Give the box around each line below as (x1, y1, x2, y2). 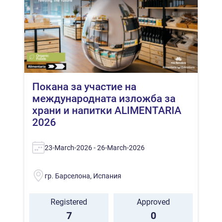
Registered (51, 197, 87, 207)
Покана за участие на (32, 80, 136, 93)
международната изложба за (32, 92, 175, 105)
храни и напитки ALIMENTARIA (32, 104, 181, 116)
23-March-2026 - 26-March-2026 (45, 143, 145, 152)
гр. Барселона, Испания (45, 171, 121, 180)
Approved (136, 197, 170, 207)
